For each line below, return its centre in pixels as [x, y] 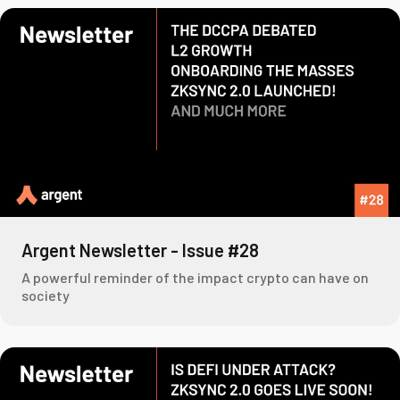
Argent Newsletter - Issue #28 [140, 250]
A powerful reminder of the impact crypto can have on [195, 277]
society [46, 295]
